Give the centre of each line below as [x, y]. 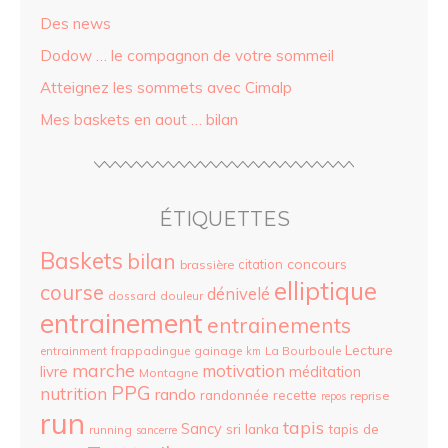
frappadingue [150, 350]
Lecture [369, 349]
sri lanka [252, 428]
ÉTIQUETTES [224, 218]
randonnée [234, 394]
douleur [181, 295]
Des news [75, 23]
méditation [325, 371]
